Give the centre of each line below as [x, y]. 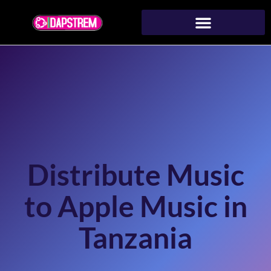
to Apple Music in [135, 206]
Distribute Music [135, 175]
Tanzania [135, 238]
